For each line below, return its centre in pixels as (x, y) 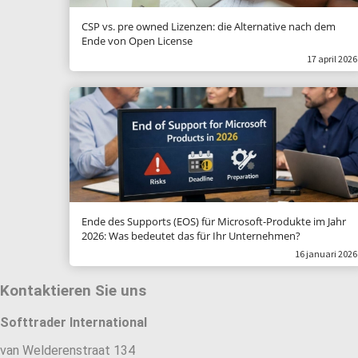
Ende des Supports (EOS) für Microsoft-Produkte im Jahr (214, 221)
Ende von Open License (137, 41)
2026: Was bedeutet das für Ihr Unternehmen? (191, 236)
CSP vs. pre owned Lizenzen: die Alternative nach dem (209, 26)
